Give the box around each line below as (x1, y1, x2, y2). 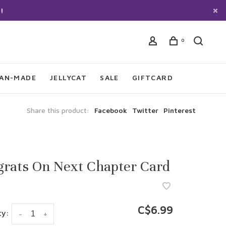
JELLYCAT (49, 73, 87, 82)
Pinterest (163, 106, 196, 115)
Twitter (132, 106, 158, 115)
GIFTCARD (132, 73, 174, 82)
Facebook (94, 106, 127, 115)
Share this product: (27, 106, 89, 115)
